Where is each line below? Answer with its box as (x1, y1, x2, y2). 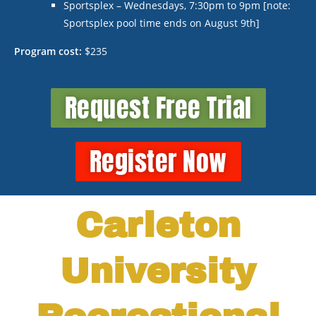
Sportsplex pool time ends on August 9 (63, 16, 246, 30)
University (60, 252, 256, 291)
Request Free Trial (64, 89, 252, 128)
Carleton (75, 206, 241, 245)
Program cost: (14, 44, 85, 59)
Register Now (89, 142, 227, 181)
